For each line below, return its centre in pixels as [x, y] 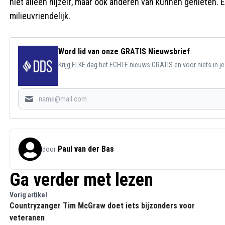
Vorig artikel [28, 195]
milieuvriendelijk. [40, 16]
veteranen [27, 218]
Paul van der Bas [86, 149]
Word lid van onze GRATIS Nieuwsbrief [124, 51]
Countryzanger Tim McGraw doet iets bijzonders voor [102, 206]
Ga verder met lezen [81, 180]
